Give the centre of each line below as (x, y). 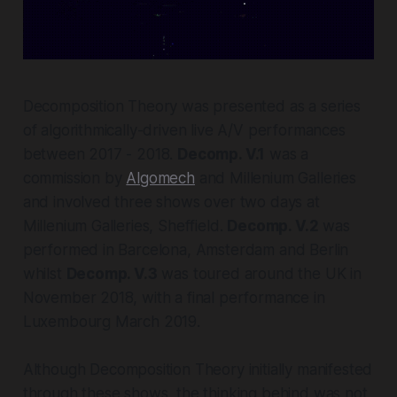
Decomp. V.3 (112, 273)
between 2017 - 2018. (100, 154)
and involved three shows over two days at (171, 202)
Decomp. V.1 (222, 154)
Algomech (160, 178)
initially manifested (308, 369)
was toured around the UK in (259, 273)
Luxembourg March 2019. (111, 321)
